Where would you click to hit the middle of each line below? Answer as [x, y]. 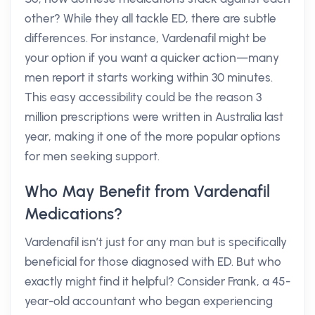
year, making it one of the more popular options [153, 136]
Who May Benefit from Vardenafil [147, 191]
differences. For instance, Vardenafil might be [146, 38]
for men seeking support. [92, 156]
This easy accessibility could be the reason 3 [143, 97]
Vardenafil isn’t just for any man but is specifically [156, 242]
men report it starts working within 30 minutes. [149, 77]
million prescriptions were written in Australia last [154, 117]
